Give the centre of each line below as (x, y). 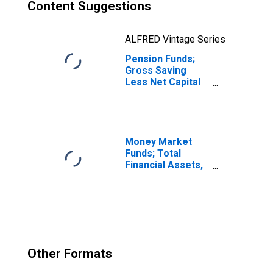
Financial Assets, (164, 165)
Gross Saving (156, 70)
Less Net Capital (163, 82)
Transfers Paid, (161, 94)
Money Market (158, 142)
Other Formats (70, 253)
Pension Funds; (160, 59)
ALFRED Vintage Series (175, 39)
